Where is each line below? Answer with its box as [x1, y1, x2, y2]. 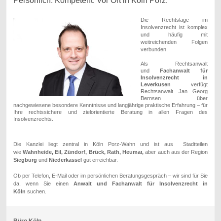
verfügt [170, 81, 208, 88]
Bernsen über [140, 95, 208, 102]
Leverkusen [140, 81, 171, 88]
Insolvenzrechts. [13, 116, 53, 122]
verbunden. [140, 46, 169, 53]
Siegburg [13, 157, 37, 163]
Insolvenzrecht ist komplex [140, 24, 208, 31]
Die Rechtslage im [140, 17, 208, 23]
